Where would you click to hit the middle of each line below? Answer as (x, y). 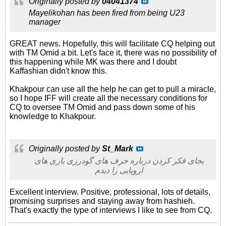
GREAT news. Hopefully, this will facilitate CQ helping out (112, 44)
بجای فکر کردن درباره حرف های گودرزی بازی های (119, 161)
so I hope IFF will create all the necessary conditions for (108, 98)
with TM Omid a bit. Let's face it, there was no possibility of (113, 53)
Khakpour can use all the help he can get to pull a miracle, (113, 89)
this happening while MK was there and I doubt (93, 62)
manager (45, 22)
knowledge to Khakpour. (53, 116)
